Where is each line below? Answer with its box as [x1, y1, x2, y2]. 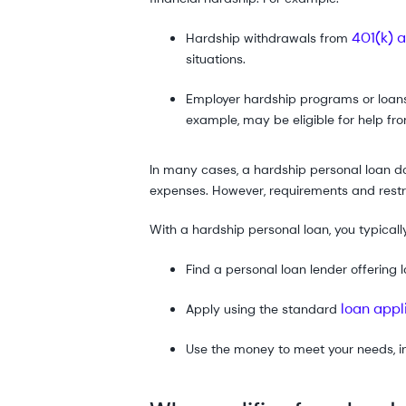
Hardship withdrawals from [186, 29, 353, 46]
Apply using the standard [186, 300, 342, 317]
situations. [186, 50, 246, 67]
